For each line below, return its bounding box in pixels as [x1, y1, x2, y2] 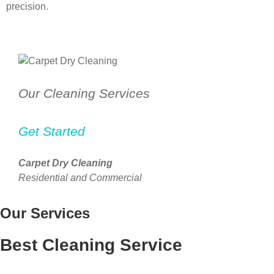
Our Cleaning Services [18, 86, 150, 100]
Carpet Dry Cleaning [18, 157, 113, 168]
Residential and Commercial [18, 172, 142, 183]
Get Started [18, 124, 85, 138]
